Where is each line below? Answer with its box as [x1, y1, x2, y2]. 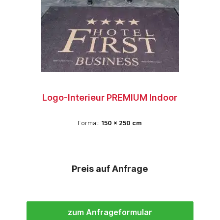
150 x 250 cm [101, 119, 142, 127]
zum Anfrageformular [67, 207, 152, 218]
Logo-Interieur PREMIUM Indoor [42, 92, 178, 103]
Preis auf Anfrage [72, 164, 148, 174]
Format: [78, 119, 102, 127]
